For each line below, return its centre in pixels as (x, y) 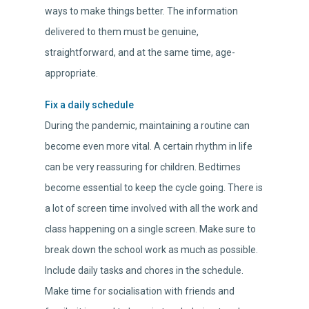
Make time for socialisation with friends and (140, 291)
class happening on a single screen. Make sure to (150, 229)
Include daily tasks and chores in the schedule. (144, 271)
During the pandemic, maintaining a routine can (147, 126)
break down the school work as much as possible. (151, 250)
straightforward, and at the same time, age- (140, 53)
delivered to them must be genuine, (122, 32)
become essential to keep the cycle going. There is (154, 188)
